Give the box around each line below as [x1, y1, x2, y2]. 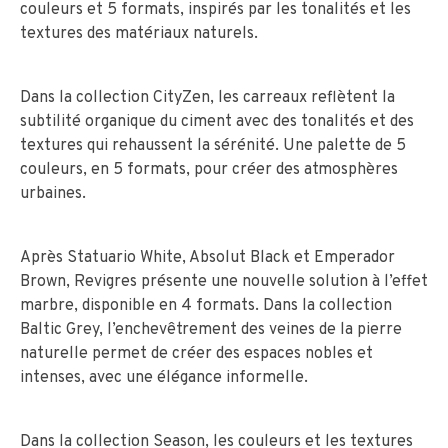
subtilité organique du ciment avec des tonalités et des [20, 111, 414, 132]
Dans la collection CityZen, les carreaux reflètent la [20, 87, 395, 108]
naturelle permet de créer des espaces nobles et [20, 343, 373, 364]
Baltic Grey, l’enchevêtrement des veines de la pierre [20, 319, 402, 340]
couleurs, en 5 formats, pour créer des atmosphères [20, 159, 398, 180]
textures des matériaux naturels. [20, 23, 258, 44]
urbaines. [20, 183, 86, 204]
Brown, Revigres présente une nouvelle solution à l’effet [20, 271, 428, 292]
